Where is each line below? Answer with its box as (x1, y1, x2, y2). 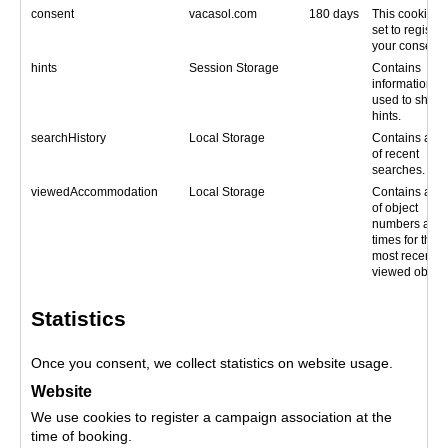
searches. (372, 163, 425, 177)
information (372, 77, 433, 91)
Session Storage (189, 61, 279, 75)
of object (372, 201, 418, 215)
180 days (309, 7, 359, 21)
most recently (372, 249, 444, 263)
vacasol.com (189, 7, 257, 21)
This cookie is (372, 7, 446, 21)
